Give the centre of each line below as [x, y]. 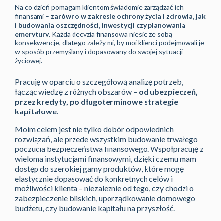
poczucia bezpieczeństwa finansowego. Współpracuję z [109, 149]
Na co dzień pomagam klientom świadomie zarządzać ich [99, 7]
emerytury [32, 34]
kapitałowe [36, 111]
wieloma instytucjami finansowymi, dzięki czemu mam [106, 159]
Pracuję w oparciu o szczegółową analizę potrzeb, [99, 82]
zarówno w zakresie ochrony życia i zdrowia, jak [128, 16]
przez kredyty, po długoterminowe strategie [96, 102]
